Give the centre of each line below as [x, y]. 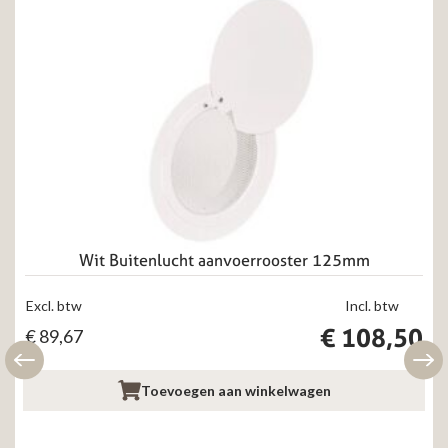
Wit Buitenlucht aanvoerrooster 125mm [224, 260]
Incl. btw [371, 306]
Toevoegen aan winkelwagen [236, 390]
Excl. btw [54, 306]
